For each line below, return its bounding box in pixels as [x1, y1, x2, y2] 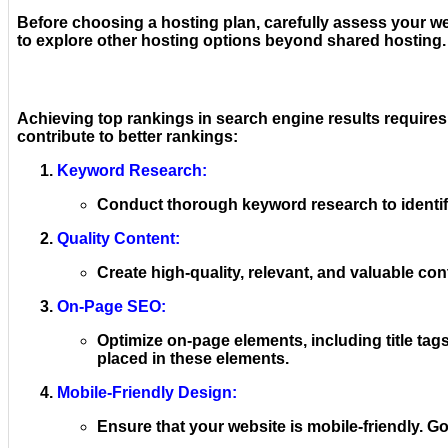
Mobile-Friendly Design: [57, 383, 237, 401]
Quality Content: [57, 229, 180, 247]
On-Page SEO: [57, 297, 166, 315]
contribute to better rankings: [17, 127, 238, 145]
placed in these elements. [97, 349, 289, 367]
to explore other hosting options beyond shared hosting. [17, 32, 446, 50]
